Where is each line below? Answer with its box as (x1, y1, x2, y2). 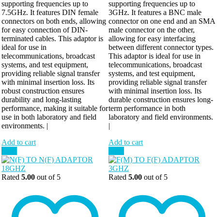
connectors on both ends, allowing (1, 17, 106, 26)
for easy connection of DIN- (1, 26, 88, 34)
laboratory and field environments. (108, 113, 213, 122)
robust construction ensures (1, 87, 84, 95)
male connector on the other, (108, 26, 195, 34)
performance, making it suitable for (1, 104, 108, 113)
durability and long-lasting (1, 95, 81, 104)
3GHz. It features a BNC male (108, 8, 201, 17)
